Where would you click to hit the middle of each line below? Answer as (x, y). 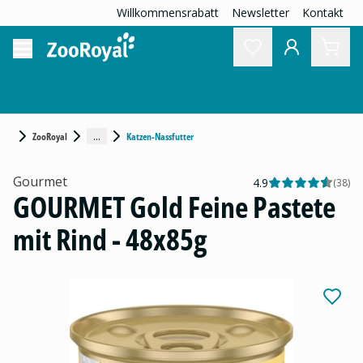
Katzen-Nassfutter (160, 136)
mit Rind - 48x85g (110, 239)
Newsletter (261, 13)
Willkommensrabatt (168, 13)
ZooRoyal (50, 136)
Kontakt (323, 13)
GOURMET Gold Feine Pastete (174, 207)
